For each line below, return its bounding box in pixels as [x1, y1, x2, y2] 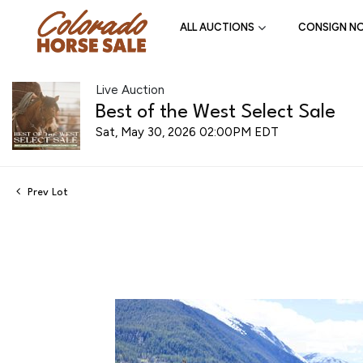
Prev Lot [24, 186, 68, 198]
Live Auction [96, 82, 164, 97]
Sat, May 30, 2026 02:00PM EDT [96, 124, 279, 139]
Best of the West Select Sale [96, 102, 335, 122]
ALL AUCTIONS [180, 21, 254, 34]
